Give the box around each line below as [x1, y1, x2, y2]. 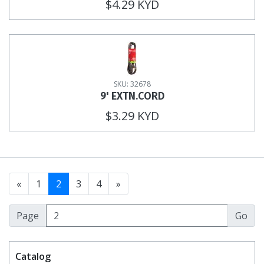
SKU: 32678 [113, 78, 151, 89]
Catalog [15, 249, 51, 263]
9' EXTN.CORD [100, 89, 164, 103]
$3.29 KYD [105, 107, 159, 124]
